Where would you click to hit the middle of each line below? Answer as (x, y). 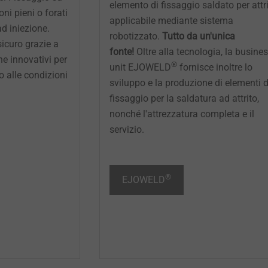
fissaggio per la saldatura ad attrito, (184, 99)
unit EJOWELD (140, 68)
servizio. (127, 130)
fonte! (123, 52)
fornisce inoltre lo (214, 68)
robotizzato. (135, 36)
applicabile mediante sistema (171, 21)
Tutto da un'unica (198, 36)
